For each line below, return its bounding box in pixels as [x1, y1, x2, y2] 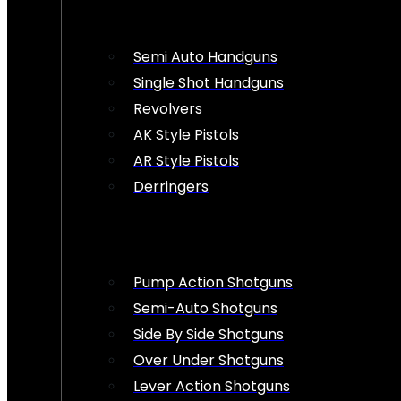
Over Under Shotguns [133, 349, 284, 371]
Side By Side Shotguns [133, 323, 284, 345]
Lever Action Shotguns [133, 375, 290, 397]
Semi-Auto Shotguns [133, 297, 277, 319]
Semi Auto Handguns [133, 46, 277, 67]
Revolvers [133, 98, 202, 119]
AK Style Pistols [133, 124, 239, 145]
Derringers [133, 175, 209, 197]
